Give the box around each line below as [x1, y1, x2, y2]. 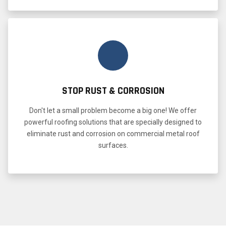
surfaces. [98, 141, 128, 149]
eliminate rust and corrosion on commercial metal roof [26, 129, 200, 138]
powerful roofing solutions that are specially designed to [24, 118, 202, 126]
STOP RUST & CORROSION [62, 84, 164, 97]
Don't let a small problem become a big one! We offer [29, 106, 197, 115]
